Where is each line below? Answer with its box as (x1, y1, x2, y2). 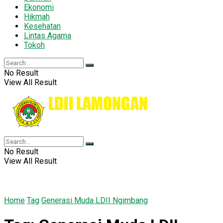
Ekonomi (24, 2, 54, 12)
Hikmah (24, 11, 50, 21)
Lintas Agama (24, 30, 71, 40)
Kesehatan (24, 21, 61, 31)
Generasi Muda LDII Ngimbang (41, 195, 148, 205)
